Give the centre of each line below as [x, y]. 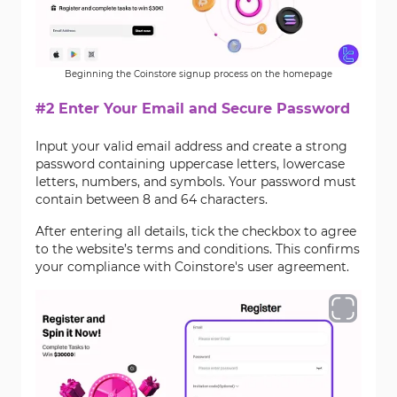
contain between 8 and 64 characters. [152, 199]
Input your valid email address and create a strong [191, 146]
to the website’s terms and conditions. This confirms [198, 249]
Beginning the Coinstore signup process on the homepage [198, 74]
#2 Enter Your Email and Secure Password [193, 109]
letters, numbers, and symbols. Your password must [196, 182]
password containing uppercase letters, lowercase [190, 164]
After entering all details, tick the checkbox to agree [196, 231]
